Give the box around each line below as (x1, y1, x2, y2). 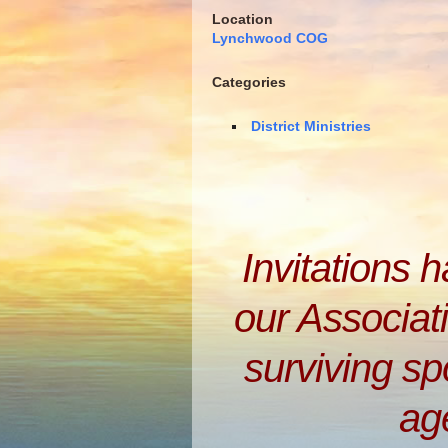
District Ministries (251, 118, 371, 134)
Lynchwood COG (212, 30, 328, 46)
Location (212, 11, 273, 27)
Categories (212, 74, 286, 90)
